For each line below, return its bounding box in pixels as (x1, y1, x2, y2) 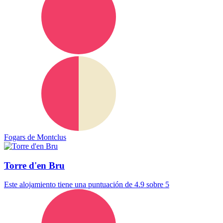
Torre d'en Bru (4, 160, 65, 171)
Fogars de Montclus (4, 132, 66, 141)
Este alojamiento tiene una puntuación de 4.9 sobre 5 (4, 180, 169, 189)
